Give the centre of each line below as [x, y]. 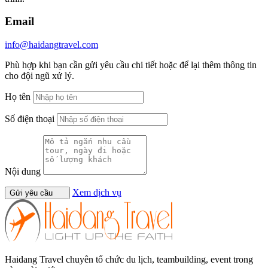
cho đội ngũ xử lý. [39, 76]
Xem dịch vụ [97, 193]
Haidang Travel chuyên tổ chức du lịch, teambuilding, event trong [129, 260]
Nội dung [23, 172]
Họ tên [18, 97]
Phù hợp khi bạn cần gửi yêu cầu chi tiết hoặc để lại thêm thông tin [131, 65]
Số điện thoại [30, 119]
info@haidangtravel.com [51, 45]
